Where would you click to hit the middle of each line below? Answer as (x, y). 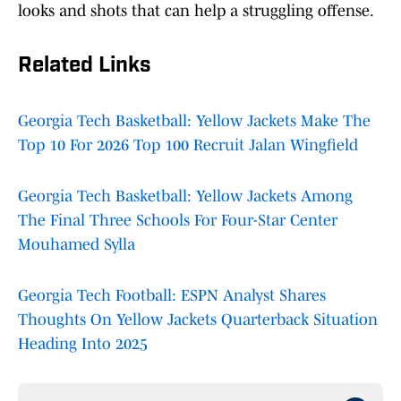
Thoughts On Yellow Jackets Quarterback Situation (198, 320)
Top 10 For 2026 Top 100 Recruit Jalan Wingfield (188, 145)
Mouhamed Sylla (77, 245)
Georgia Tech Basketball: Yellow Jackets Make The (194, 121)
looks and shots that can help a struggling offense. (196, 11)
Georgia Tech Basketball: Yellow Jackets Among (185, 196)
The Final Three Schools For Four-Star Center (178, 221)
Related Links (85, 67)
